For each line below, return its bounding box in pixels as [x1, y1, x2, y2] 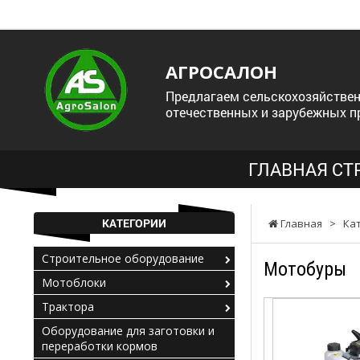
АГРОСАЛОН [166, 59, 277, 84]
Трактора [42, 299, 94, 314]
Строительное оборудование [42, 251, 204, 266]
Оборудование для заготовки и [42, 323, 215, 338]
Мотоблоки [42, 275, 106, 290]
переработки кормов [42, 338, 157, 354]
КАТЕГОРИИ [102, 215, 166, 231]
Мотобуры [264, 258, 346, 280]
